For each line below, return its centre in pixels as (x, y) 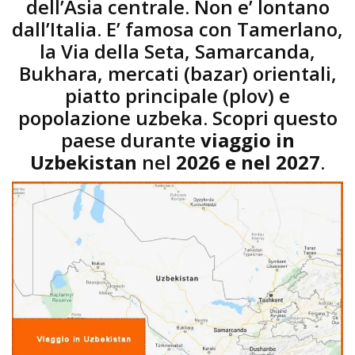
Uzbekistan (84, 162)
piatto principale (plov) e (177, 95)
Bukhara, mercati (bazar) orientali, (177, 73)
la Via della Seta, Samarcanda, (177, 51)
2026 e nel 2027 (248, 162)
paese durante (130, 139)
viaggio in (247, 139)
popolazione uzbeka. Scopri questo (177, 117)
